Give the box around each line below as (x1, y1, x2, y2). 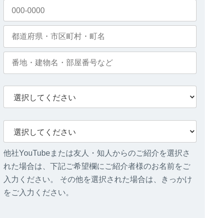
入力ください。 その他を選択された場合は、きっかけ (3, 175, 192, 184)
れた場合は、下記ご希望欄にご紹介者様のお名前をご (3, 162, 190, 171)
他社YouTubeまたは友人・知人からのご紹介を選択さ (3, 149, 190, 158)
